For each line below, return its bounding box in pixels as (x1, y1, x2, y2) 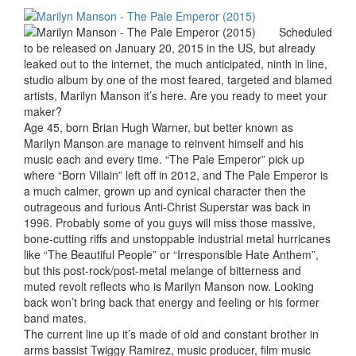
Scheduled (279, 24, 332, 41)
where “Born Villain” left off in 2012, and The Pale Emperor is (24, 167, 328, 184)
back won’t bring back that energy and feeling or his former (24, 294, 319, 311)
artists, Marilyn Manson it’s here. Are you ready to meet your (24, 87, 327, 104)
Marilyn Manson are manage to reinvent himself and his (24, 135, 304, 152)
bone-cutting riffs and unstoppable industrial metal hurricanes (24, 230, 331, 247)
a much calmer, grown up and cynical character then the (24, 183, 306, 199)
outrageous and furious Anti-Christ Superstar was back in (24, 199, 311, 215)
